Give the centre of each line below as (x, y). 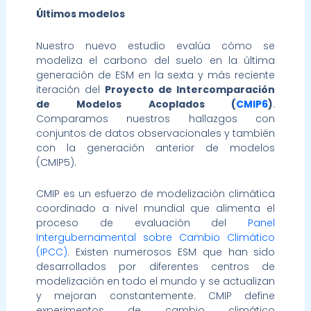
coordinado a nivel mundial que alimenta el (155, 209)
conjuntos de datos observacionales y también (155, 133)
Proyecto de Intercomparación (190, 89)
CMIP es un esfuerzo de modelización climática (155, 194)
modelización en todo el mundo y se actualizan (155, 281)
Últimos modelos (80, 14)
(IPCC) (51, 252)
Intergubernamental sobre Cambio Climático (155, 238)
